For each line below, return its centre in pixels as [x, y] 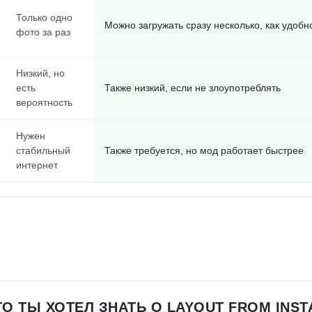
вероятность [44, 102]
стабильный [43, 150]
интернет [37, 165]
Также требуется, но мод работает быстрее [204, 150]
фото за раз [43, 32]
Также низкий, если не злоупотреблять [193, 88]
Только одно [44, 17]
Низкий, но [40, 73]
